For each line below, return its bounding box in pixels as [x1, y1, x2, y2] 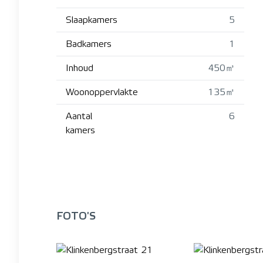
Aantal [66, 110, 92, 122]
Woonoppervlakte [66, 86, 138, 97]
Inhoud [66, 62, 93, 73]
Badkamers [66, 38, 112, 49]
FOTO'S [56, 210, 96, 222]
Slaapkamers [66, 14, 117, 25]
